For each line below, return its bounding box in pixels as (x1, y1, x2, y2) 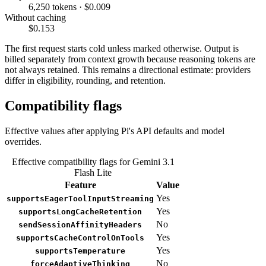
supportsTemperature (35, 246, 125, 255)
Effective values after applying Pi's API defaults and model (5, 125, 224, 136)
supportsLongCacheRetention (18, 207, 142, 216)
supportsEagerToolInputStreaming (7, 194, 154, 203)
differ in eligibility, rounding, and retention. (5, 75, 166, 85)
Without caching (5, 12, 66, 23)
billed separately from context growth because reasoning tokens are (5, 53, 255, 64)
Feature (64, 179, 96, 190)
